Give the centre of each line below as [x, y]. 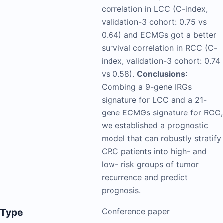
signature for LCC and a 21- [154, 100]
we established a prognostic [155, 126]
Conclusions [161, 74]
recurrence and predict [145, 177]
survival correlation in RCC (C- [159, 48]
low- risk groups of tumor [150, 165]
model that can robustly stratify [161, 139]
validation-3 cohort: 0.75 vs [154, 22]
